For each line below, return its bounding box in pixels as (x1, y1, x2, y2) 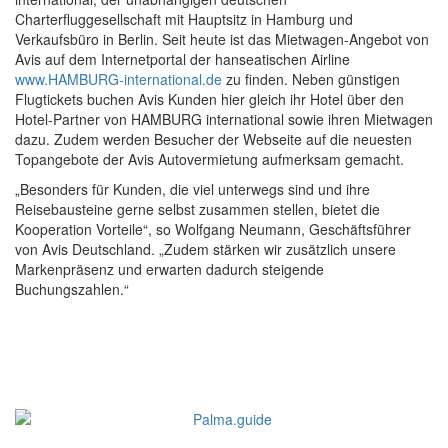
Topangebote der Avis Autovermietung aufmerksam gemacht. (15, 148, 404, 169)
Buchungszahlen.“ (15, 278, 129, 299)
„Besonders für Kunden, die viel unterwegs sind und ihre (15, 178, 370, 199)
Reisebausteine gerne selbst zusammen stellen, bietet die (15, 198, 380, 219)
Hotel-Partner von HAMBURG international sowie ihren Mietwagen (15, 108, 433, 129)
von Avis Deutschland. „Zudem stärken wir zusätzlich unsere (15, 238, 396, 259)
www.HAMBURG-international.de (15, 68, 222, 89)
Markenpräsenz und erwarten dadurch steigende (15, 258, 324, 279)
